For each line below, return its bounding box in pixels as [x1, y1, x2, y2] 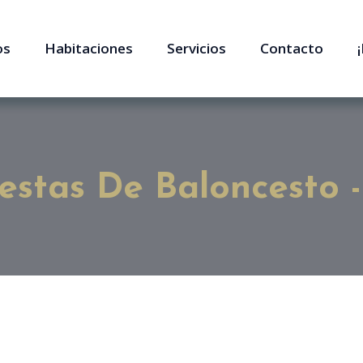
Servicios [167, 39, 226, 58]
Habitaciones [45, 39, 133, 58]
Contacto [260, 39, 323, 58]
